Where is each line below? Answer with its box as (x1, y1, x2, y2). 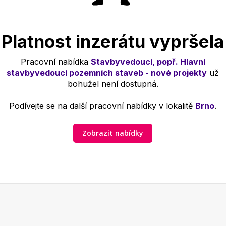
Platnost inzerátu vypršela (2, 31, 224, 52)
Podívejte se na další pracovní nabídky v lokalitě (9, 101, 196, 111)
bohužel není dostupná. (67, 79, 158, 89)
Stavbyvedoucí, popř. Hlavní (90, 56, 205, 67)
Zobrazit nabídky (82, 128, 144, 138)
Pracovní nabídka (20, 56, 91, 67)
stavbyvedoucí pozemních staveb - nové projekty (7, 68, 207, 78)
